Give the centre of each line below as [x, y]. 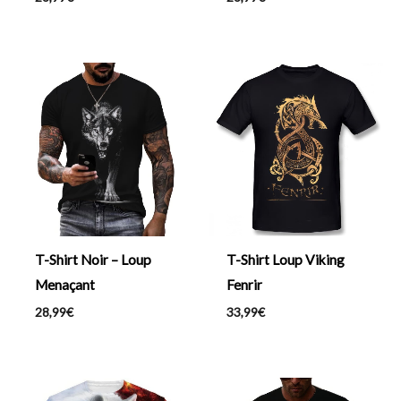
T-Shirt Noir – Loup [93, 260]
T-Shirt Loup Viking [285, 260]
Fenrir [244, 285]
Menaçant [64, 285]
